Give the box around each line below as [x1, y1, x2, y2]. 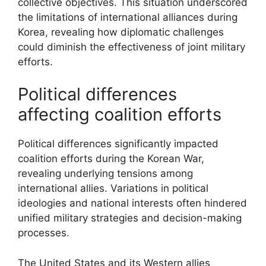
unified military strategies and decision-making [18, 212, 242, 224]
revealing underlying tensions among [18, 167, 193, 179]
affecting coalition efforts [18, 104, 221, 125]
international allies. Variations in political [18, 182, 208, 194]
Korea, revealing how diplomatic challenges [18, 26, 224, 38]
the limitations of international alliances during [18, 11, 237, 23]
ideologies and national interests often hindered [18, 197, 247, 209]
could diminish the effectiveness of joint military [18, 40, 245, 53]
